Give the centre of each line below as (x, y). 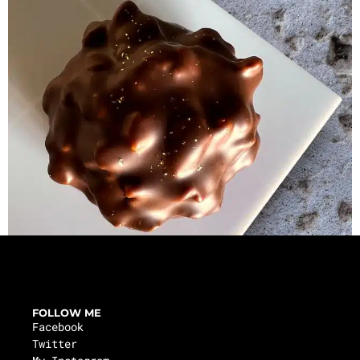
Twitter (55, 344)
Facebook (58, 327)
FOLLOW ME (67, 313)
